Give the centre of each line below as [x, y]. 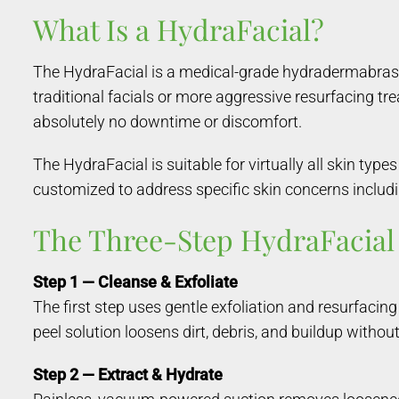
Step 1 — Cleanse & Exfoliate [135, 281]
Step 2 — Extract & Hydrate [128, 374]
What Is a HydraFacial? [179, 28]
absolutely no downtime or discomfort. [167, 121]
